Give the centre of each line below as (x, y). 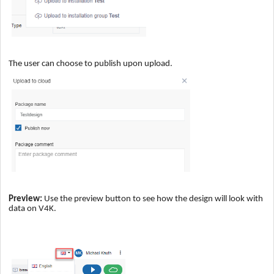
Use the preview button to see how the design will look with (153, 199)
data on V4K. (32, 209)
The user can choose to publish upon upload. (91, 64)
